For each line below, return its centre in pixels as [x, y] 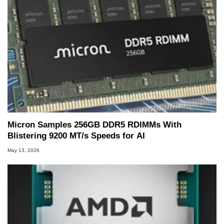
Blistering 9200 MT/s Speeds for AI [76, 135]
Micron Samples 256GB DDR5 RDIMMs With [94, 124]
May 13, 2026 [23, 150]
